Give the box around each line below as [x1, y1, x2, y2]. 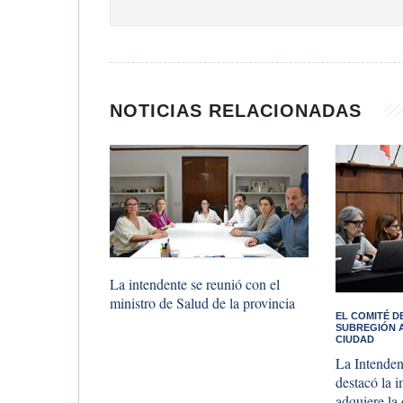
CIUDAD [336, 333, 375, 345]
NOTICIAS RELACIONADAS [110, 100, 368, 121]
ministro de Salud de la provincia [110, 292, 295, 312]
